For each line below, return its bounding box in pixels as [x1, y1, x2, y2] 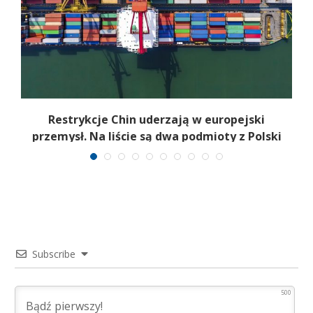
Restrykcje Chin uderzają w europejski [48, 112, 265, 128]
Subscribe [32, 247, 75, 261]
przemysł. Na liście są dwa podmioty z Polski [31, 129, 282, 145]
